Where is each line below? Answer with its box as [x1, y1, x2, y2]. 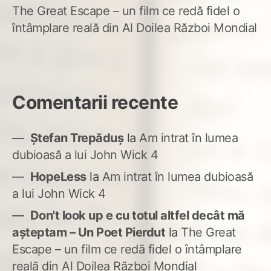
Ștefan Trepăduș [30, 131, 123, 146]
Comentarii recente [12, 91, 178, 114]
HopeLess [30, 169, 87, 184]
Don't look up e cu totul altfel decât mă [30, 208, 245, 223]
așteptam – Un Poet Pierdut [12, 225, 165, 240]
